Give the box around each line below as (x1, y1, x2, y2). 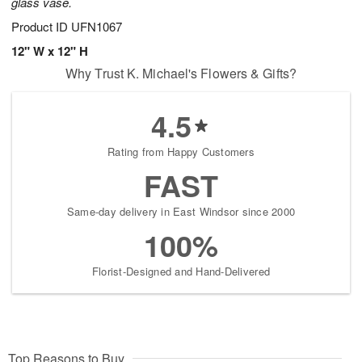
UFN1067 (71, 18, 122, 36)
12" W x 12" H (11, 42, 88, 61)
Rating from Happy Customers (107, 144, 255, 160)
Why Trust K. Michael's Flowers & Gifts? (65, 64, 297, 83)
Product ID (11, 18, 71, 36)
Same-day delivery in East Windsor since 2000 (66, 204, 296, 220)
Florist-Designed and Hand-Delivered (91, 263, 271, 280)
